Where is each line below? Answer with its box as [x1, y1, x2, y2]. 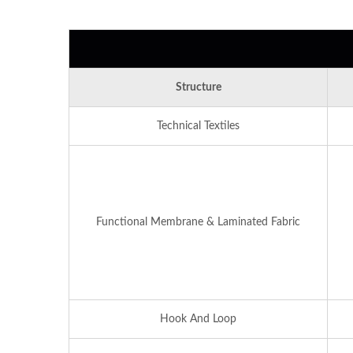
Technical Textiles [157, 120, 240, 132]
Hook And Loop [160, 313, 236, 325]
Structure [175, 81, 221, 93]
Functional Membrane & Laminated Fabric [96, 216, 300, 228]
